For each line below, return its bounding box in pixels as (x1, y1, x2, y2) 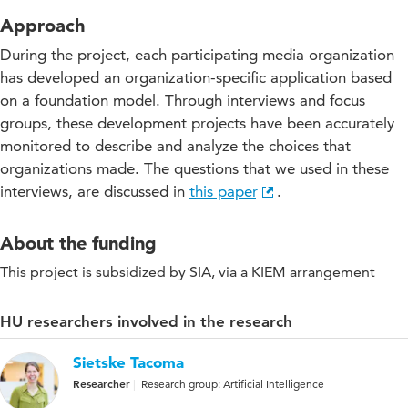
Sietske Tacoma (73, 352, 184, 372)
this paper (189, 181, 256, 200)
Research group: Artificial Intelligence (141, 376, 324, 391)
